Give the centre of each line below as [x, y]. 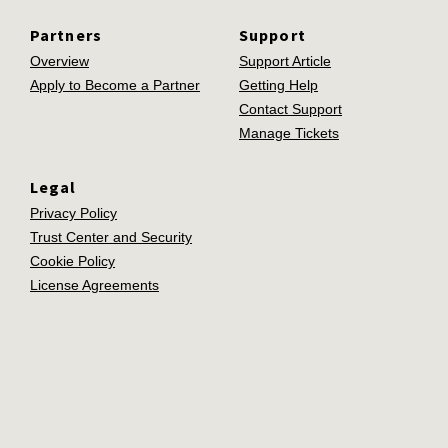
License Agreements [94, 284]
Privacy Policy [73, 212]
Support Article [285, 60]
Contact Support [290, 108]
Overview [59, 60]
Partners [66, 34]
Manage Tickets [289, 132]
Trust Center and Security [111, 236]
